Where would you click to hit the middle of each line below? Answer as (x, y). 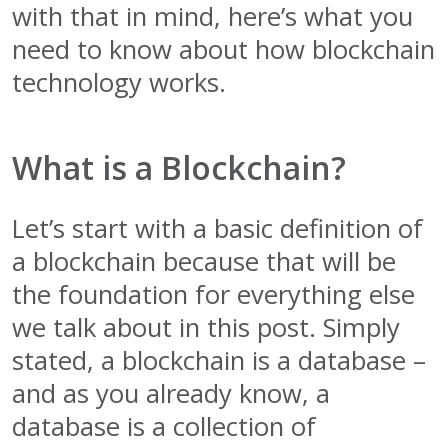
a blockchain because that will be (204, 261)
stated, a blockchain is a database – (219, 360)
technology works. (119, 82)
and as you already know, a (171, 393)
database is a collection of (164, 426)
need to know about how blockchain (223, 49)
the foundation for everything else (213, 294)
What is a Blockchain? (179, 167)
